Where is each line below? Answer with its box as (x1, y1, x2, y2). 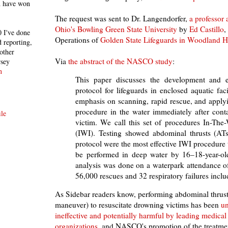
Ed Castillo (189, 23, 224, 34)
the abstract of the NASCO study (68, 55, 173, 66)
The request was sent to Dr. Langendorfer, (55, 13, 189, 23)
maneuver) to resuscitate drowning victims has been (55, 199, 221, 210)
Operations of (55, 34, 100, 45)
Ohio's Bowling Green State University (55, 23, 177, 34)
